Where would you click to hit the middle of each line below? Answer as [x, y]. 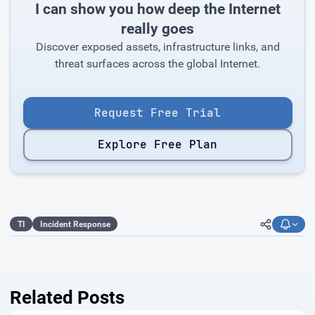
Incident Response [75, 224]
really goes [157, 28]
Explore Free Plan [157, 145]
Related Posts [67, 297]
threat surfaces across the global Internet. [157, 63]
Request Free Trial [157, 112]
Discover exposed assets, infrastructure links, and [157, 46]
